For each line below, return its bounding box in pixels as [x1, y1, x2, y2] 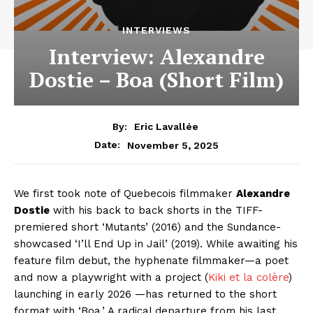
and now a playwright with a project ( [14, 271, 208, 284]
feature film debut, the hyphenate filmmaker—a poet [14, 254, 289, 268]
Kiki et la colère [208, 271, 289, 284]
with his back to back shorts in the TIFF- [50, 204, 263, 217]
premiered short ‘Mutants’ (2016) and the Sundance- [14, 221, 281, 234]
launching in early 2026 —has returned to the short [14, 288, 277, 301]
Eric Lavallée [134, 121, 198, 133]
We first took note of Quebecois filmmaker [14, 187, 236, 201]
